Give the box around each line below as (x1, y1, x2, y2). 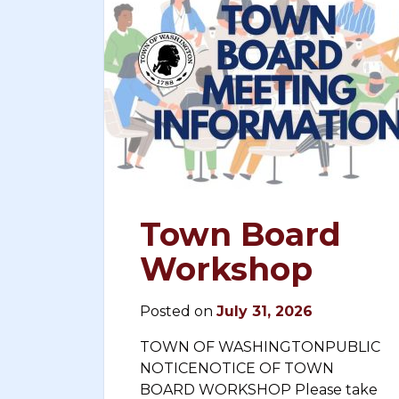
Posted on (140, 303, 216, 320)
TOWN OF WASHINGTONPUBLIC (140, 338, 380, 355)
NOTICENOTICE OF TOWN (140, 360, 334, 377)
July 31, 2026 (216, 303, 313, 320)
